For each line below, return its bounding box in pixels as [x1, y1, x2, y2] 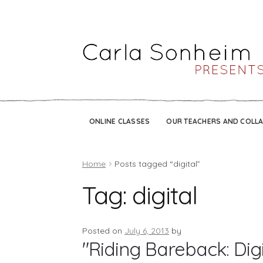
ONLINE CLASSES [89, 116, 150, 126]
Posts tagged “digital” [114, 158, 201, 169]
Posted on [82, 225, 125, 236]
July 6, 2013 [124, 225, 170, 236]
